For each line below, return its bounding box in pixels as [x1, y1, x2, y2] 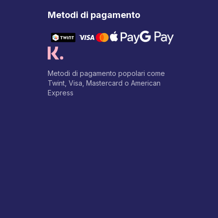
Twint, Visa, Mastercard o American [48, 79, 161, 87]
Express [48, 89, 73, 97]
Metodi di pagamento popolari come [48, 69, 165, 77]
